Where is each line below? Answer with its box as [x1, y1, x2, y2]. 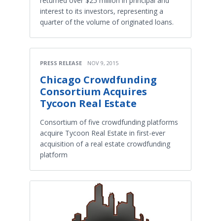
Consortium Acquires [40, 85, 147, 99]
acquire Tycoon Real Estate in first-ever [40, 128, 165, 138]
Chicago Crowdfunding [40, 73, 157, 87]
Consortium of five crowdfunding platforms [40, 117, 178, 127]
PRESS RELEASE [40, 59, 82, 67]
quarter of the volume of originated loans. [40, 17, 174, 27]
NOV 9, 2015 [87, 59, 118, 67]
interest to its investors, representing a [40, 6, 163, 16]
